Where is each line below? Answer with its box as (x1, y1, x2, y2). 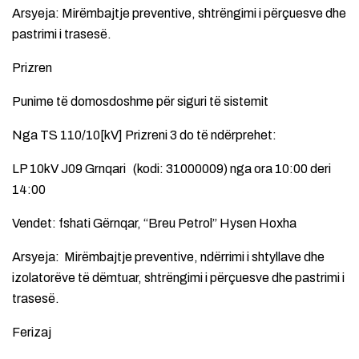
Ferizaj (12, 325, 51, 339)
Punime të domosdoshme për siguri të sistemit (12, 94, 268, 108)
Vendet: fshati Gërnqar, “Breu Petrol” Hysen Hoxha (12, 216, 296, 230)
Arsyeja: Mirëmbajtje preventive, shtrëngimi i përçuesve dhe (12, 6, 346, 20)
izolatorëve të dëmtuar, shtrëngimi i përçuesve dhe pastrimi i (12, 270, 345, 284)
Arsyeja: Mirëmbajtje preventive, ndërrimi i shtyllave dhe (12, 249, 325, 264)
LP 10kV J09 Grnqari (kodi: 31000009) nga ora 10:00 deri (12, 161, 331, 175)
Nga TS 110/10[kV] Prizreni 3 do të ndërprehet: (12, 127, 276, 142)
